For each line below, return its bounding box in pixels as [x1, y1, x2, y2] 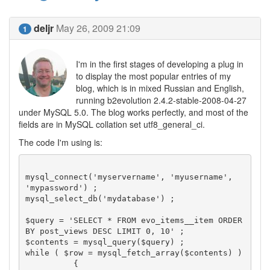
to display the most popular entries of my [76, 70, 231, 82]
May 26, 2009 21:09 [56, 21, 140, 35]
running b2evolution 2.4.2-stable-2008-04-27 [76, 94, 246, 106]
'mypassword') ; [25, 183, 98, 192]
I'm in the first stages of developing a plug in [76, 58, 243, 70]
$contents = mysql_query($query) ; [25, 237, 184, 246]
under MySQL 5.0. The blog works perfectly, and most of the [19, 106, 248, 118]
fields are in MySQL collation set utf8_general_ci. [19, 118, 205, 130]
